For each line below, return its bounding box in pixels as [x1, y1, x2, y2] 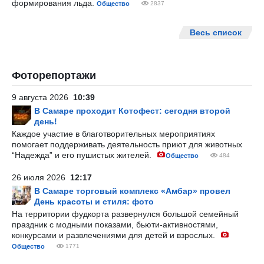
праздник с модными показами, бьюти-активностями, [12, 220, 218, 229]
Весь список [190, 28, 242, 37]
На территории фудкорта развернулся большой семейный [12, 209, 239, 219]
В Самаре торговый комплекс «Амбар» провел [34, 186, 230, 196]
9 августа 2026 [12, 93, 73, 102]
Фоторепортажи [12, 70, 96, 81]
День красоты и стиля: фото [34, 197, 154, 206]
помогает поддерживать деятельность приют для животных [12, 140, 242, 149]
